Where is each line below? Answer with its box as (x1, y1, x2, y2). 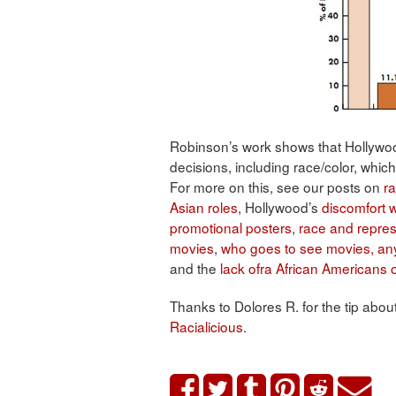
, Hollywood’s (238, 197, 322, 217)
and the (170, 258, 220, 278)
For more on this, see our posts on (170, 177, 384, 197)
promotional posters (170, 217, 292, 238)
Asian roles (170, 197, 238, 217)
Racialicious (170, 316, 243, 337)
